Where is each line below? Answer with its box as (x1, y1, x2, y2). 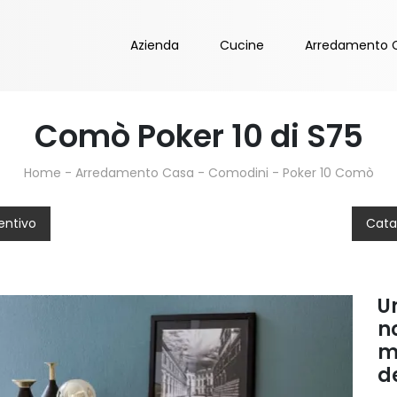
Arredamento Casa (74, 164, 194, 183)
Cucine (220, 36, 264, 55)
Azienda (130, 36, 179, 55)
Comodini (207, 164, 269, 183)
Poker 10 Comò (282, 164, 374, 183)
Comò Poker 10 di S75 (34, 114, 363, 159)
